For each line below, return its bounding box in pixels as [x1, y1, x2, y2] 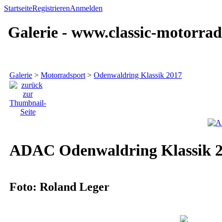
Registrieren [32, 4, 70, 12]
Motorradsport [41, 71, 85, 79]
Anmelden [70, 4, 103, 12]
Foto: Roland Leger [9, 180, 110, 193]
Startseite [4, 4, 32, 12]
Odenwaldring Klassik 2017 [94, 71, 182, 79]
